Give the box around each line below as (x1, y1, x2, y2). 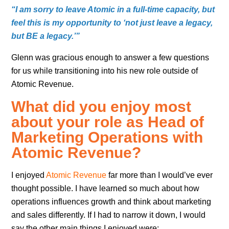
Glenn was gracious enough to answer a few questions (11, 53, 210, 62)
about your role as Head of (11, 113, 204, 130)
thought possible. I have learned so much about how (11, 184, 200, 193)
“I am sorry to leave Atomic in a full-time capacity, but (11, 5, 215, 14)
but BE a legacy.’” (11, 31, 82, 40)
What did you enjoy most (11, 98, 192, 115)
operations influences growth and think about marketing (11, 197, 212, 206)
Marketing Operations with (11, 128, 203, 146)
